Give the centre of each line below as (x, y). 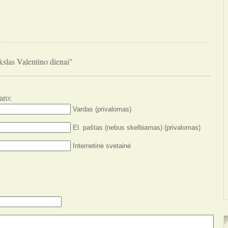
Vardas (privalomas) (102, 109)
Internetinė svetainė (102, 146)
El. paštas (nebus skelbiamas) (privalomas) (137, 127)
